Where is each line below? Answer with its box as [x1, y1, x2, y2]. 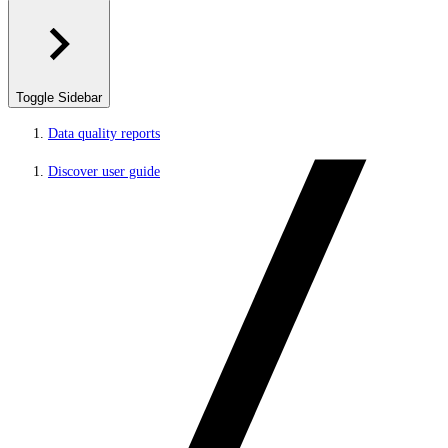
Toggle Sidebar [16, 90, 102, 105]
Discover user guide [48, 164, 160, 179]
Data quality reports [48, 126, 160, 141]
